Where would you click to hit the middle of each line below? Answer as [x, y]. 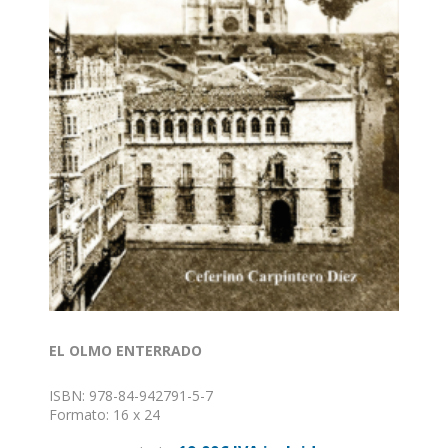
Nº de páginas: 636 [109, 433]
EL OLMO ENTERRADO [125, 350]
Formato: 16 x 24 [104, 414]
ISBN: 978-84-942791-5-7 [131, 395]
